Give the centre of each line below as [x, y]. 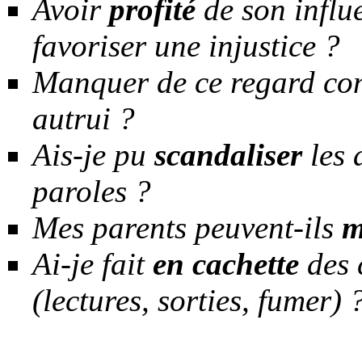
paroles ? [92, 192]
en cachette [226, 264]
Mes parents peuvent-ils [187, 228]
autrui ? [84, 119]
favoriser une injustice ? [186, 46]
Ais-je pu [93, 155]
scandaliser [228, 155]
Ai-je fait [93, 264]
